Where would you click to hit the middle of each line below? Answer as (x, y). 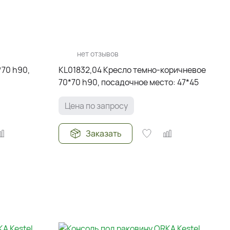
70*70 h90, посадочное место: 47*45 (128, 82)
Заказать (103, 133)
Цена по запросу (96, 106)
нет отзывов (98, 53)
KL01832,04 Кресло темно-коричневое (132, 70)
